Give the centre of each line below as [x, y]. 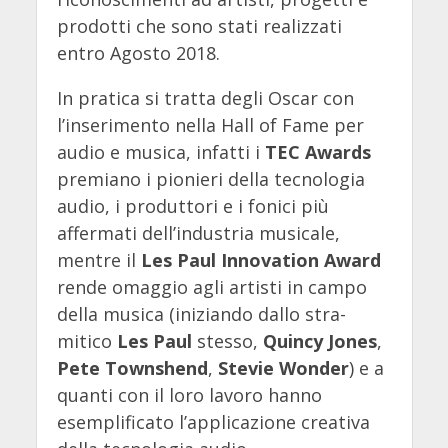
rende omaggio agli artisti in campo [211, 286]
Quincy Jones [319, 340]
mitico [86, 340]
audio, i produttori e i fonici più [192, 205]
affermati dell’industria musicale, [198, 232]
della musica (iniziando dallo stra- [201, 313]
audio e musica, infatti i [160, 151]
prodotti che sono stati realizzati [199, 26]
